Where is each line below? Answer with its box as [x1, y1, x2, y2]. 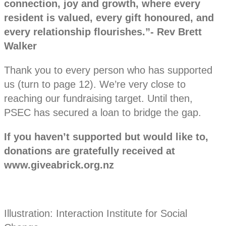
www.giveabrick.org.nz [4, 159, 114, 171]
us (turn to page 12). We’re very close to [4, 79, 186, 90]
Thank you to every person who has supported [4, 65, 212, 76]
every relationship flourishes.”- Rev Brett [4, 26, 202, 38]
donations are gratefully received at [4, 145, 175, 157]
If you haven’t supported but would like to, [4, 131, 208, 143]
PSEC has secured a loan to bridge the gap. [4, 107, 201, 119]
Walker [4, 40, 37, 52]
